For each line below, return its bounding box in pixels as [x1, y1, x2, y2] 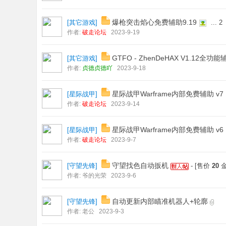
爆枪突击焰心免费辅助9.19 [112, 18, 197, 26]
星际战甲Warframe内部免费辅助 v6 [112, 126, 223, 134]
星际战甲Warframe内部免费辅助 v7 [112, 90, 223, 98]
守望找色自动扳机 [112, 161, 168, 169]
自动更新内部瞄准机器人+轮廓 [112, 197, 208, 205]
